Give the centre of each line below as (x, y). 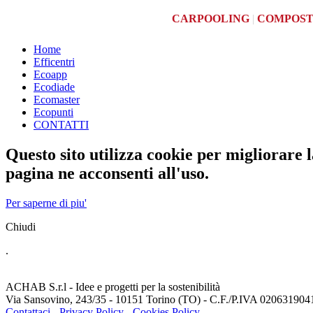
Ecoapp (50, 74)
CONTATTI (61, 125)
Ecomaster (57, 100)
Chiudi (21, 226)
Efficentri (54, 62)
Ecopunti (53, 112)
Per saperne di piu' (46, 203)
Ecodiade (54, 87)
